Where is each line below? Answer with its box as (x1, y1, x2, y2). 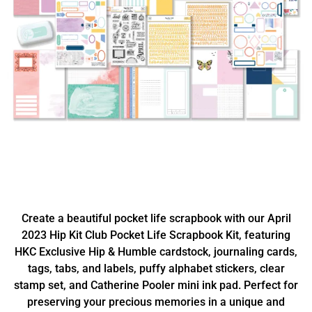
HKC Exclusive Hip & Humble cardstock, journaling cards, (15, 245, 297, 258)
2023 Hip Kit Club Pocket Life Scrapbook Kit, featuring (22, 228, 290, 242)
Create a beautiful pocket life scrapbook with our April (21, 212, 291, 225)
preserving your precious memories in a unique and (27, 295, 285, 309)
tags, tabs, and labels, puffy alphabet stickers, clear (27, 262, 285, 275)
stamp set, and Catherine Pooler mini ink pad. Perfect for (14, 279, 298, 292)
